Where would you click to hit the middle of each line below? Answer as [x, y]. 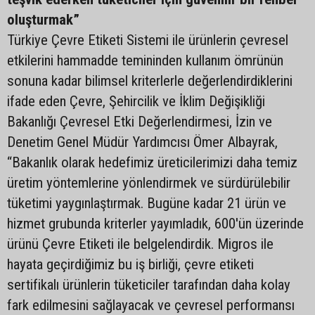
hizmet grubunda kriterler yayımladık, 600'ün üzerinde [155, 223]
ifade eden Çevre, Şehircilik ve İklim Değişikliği [136, 101]
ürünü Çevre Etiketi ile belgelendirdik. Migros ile [140, 244]
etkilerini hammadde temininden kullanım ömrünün [145, 60]
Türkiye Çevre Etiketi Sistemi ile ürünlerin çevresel [148, 40]
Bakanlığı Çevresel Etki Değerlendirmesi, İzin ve [140, 121]
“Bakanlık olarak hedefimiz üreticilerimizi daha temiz [152, 162]
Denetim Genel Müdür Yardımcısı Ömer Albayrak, [142, 142]
